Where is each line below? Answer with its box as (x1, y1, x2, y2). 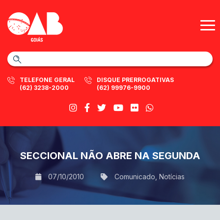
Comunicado (114, 172, 155, 181)
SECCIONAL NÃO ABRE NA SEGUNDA (20, 150, 200, 162)
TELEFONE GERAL (20, 76, 75, 83)
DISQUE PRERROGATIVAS (97, 76, 174, 83)
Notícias (159, 172, 185, 181)
